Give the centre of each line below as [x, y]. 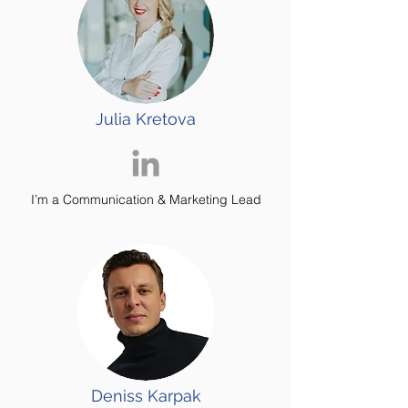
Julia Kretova [146, 119]
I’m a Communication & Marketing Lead [146, 199]
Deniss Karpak [146, 396]
